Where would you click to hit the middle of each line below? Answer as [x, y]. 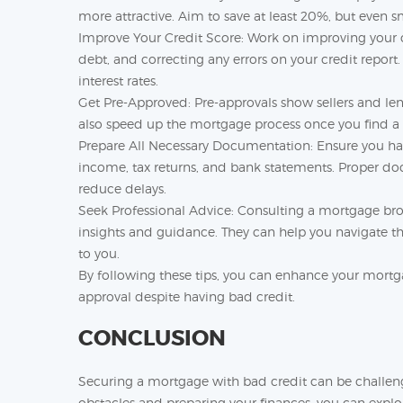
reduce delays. [122, 188]
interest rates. [118, 81]
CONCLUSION [152, 339]
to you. [99, 253]
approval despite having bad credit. [187, 296]
